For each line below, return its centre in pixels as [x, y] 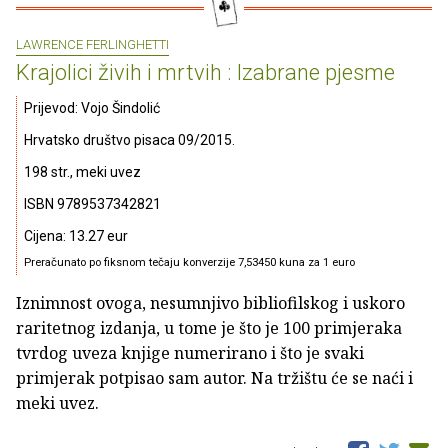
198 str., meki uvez [82, 172]
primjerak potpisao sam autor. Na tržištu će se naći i [214, 378]
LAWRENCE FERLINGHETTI [92, 44]
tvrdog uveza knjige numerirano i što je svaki [190, 353]
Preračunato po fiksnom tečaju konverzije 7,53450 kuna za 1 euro [189, 263]
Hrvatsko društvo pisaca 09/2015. [129, 140]
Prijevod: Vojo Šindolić [92, 108]
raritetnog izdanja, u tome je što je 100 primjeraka [209, 328]
